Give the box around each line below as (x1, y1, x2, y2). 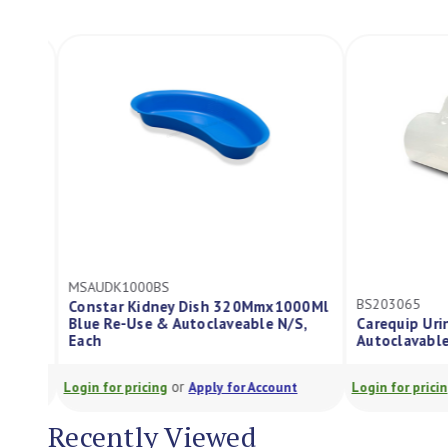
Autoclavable (348, 331, 441, 350)
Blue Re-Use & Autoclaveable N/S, (60, 314, 298, 333)
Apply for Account (180, 378, 289, 396)
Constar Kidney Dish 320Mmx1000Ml (60, 297, 320, 316)
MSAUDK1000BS (60, 278, 161, 296)
